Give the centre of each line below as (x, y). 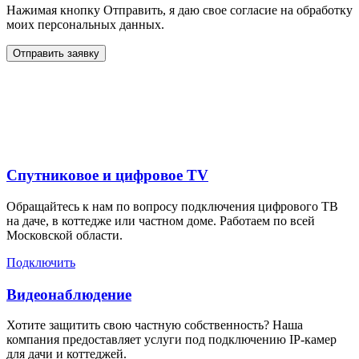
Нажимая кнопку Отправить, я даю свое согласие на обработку (179, 10)
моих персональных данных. (85, 24)
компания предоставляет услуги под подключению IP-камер (171, 340)
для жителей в (179, 119)
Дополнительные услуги (179, 81)
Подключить (41, 262)
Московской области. (65, 235)
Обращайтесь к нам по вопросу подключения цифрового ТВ (172, 206)
